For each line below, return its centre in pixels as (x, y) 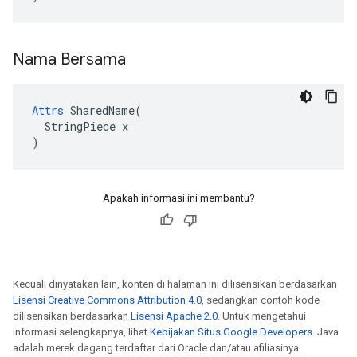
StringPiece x (80, 126)
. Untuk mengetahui (262, 316)
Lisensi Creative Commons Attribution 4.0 (107, 300)
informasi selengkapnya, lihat (81, 332)
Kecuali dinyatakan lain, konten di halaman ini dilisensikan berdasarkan (175, 284)
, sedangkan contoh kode (261, 300)
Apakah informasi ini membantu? (178, 198)
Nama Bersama (71, 59)
